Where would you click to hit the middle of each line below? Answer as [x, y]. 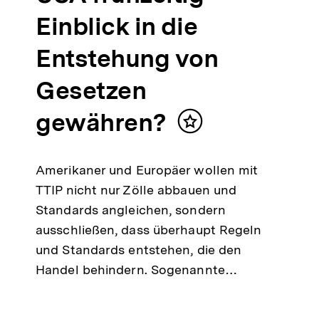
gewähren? [101, 122]
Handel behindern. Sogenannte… [136, 269]
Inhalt [207, 127]
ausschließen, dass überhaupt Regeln [149, 229]
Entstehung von [127, 58]
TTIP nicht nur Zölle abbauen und [136, 189]
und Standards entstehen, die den [139, 249]
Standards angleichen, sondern [131, 209]
